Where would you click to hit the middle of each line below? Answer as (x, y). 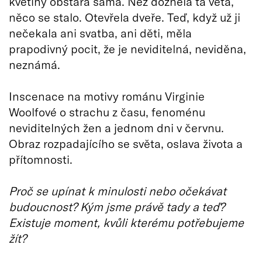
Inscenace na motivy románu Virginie (107, 96)
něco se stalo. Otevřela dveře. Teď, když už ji (125, 17)
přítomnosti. (41, 159)
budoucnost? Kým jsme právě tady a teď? (117, 206)
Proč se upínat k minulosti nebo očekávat (118, 190)
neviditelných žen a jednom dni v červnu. (116, 127)
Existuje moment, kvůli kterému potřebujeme (126, 222)
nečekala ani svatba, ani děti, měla (100, 32)
